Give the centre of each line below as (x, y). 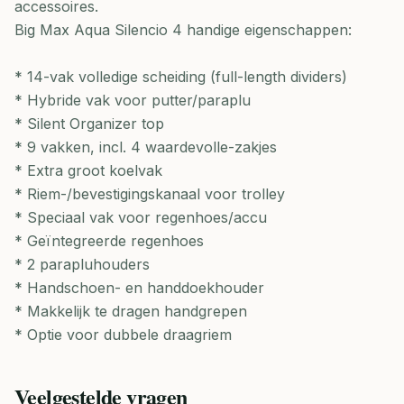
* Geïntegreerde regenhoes (109, 241)
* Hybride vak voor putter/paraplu (133, 100)
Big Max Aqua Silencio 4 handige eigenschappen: (183, 30)
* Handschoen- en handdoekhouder (139, 288)
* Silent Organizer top (89, 124)
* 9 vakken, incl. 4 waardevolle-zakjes (146, 147)
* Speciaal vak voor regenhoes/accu (141, 217)
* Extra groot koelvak (88, 170)
